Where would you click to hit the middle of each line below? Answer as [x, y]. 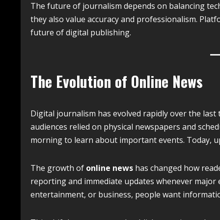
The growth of [58, 168]
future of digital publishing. [81, 32]
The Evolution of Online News [117, 81]
